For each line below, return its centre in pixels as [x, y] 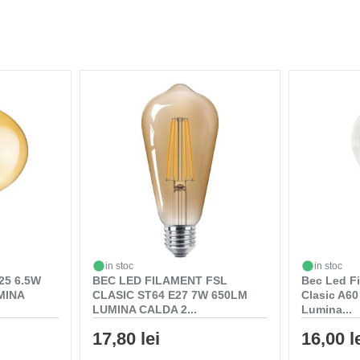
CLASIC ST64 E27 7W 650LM [170, 295]
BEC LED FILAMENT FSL [160, 280]
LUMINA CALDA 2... [144, 309]
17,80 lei [126, 338]
